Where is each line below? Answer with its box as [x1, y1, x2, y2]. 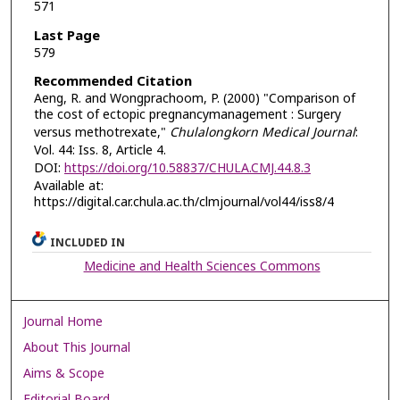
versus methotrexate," [33, 123, 170, 143]
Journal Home [23, 312, 104, 332]
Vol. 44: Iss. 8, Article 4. [33, 141, 166, 161]
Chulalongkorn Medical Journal [169, 123, 355, 143]
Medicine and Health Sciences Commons [83, 257, 321, 277]
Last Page [33, 25, 100, 46]
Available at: [33, 177, 104, 196]
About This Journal [23, 338, 131, 358]
